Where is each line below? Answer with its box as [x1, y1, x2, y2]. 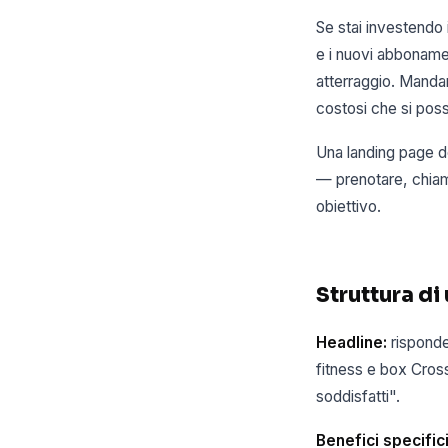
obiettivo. [316, 197, 381, 217]
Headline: [316, 332, 387, 352]
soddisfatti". [316, 386, 400, 406]
